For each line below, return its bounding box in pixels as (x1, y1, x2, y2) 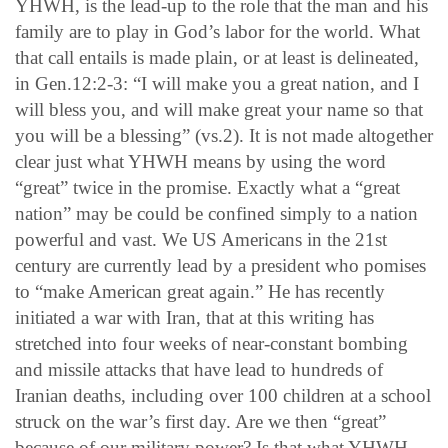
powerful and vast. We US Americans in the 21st (15, 228, 387, 250)
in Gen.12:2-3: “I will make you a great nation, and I (15, 72, 419, 94)
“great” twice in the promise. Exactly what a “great (15, 176, 400, 198)
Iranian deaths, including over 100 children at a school (15, 384, 431, 406)
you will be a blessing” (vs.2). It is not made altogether (15, 124, 433, 146)
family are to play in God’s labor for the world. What (15, 20, 420, 42)
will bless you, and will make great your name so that (15, 98, 423, 120)
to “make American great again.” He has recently (15, 280, 385, 302)
